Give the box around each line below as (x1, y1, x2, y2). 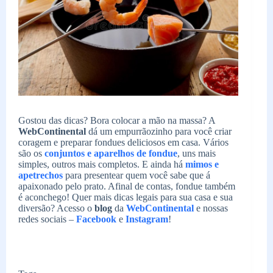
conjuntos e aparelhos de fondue (44, 148, 177, 159)
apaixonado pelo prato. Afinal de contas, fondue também (18, 181, 235, 192)
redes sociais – (18, 214, 76, 225)
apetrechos (18, 170, 63, 181)
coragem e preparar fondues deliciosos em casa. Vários (18, 137, 229, 148)
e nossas (196, 203, 228, 214)
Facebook (76, 214, 116, 225)
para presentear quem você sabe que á (63, 170, 210, 181)
